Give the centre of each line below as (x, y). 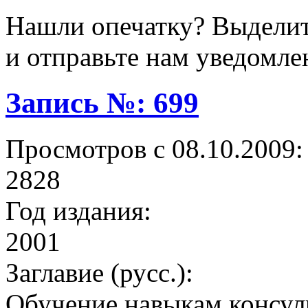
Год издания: (78, 211)
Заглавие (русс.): (99, 273)
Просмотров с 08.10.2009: (154, 149)
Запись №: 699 (102, 103)
